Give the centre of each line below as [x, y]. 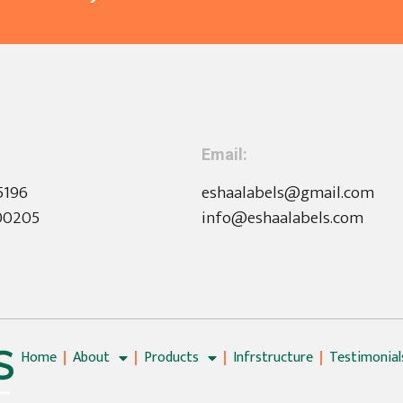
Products [171, 357]
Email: [224, 155]
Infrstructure [273, 357]
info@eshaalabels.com [282, 218]
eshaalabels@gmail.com [288, 193]
